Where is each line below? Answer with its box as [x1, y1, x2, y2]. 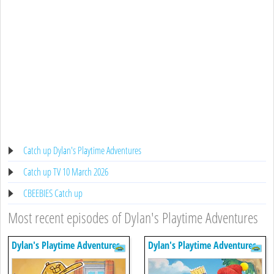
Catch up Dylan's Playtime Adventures [23, 143, 141, 157]
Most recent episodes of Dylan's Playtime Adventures [8, 207, 258, 228]
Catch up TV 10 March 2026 [23, 165, 108, 179]
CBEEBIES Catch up [23, 186, 83, 200]
